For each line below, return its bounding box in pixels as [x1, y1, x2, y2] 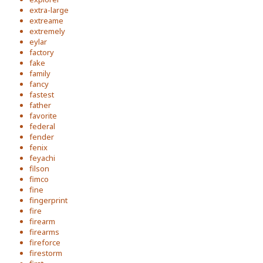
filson [29, 163, 49, 174]
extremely [29, 26, 65, 36]
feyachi [29, 153, 55, 163]
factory [29, 47, 54, 58]
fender [29, 131, 54, 142]
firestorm [29, 248, 62, 258]
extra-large [29, 5, 69, 15]
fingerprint [29, 195, 68, 205]
